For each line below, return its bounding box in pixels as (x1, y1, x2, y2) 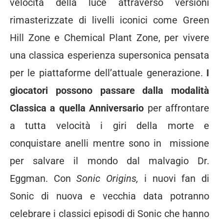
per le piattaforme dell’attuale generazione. (10, 67, 206, 79)
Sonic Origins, (76, 173, 139, 185)
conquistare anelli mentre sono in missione (10, 137, 209, 150)
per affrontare (144, 102, 210, 114)
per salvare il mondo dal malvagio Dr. (10, 155, 209, 167)
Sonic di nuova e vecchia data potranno (10, 190, 209, 202)
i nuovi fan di (138, 173, 210, 185)
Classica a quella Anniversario (10, 102, 144, 114)
